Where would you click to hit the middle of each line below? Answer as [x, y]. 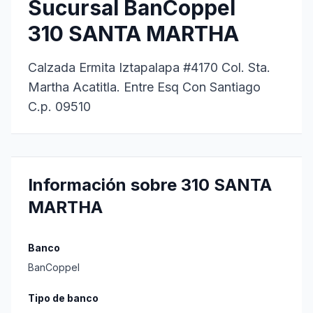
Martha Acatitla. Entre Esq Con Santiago [144, 87]
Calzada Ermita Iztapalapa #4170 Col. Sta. [149, 67]
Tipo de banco [63, 298]
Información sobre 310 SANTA [150, 185]
